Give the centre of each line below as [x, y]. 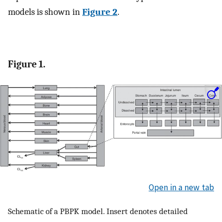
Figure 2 [100, 12]
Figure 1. [27, 64]
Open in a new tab [181, 188]
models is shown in [45, 12]
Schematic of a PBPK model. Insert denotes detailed [98, 211]
